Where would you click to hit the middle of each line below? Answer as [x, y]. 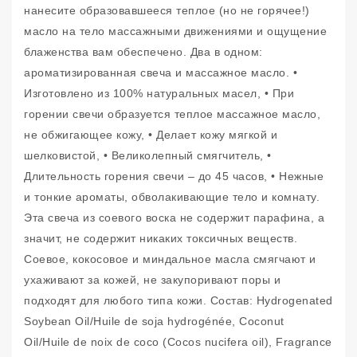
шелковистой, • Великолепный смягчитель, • [148, 155]
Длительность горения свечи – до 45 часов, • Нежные [174, 176]
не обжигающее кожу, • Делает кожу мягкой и [151, 135]
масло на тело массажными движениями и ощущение [175, 31]
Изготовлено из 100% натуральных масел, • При [159, 93]
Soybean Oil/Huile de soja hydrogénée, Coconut [154, 321]
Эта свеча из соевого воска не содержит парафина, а [174, 218]
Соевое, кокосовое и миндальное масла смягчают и [170, 259]
